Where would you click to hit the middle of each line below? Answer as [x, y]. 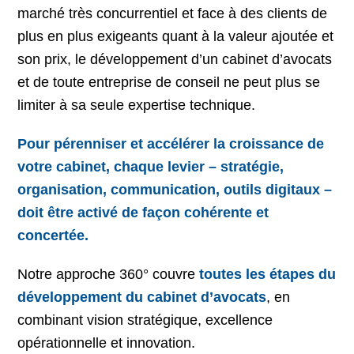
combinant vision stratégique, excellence [145, 320]
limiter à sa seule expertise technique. [137, 105]
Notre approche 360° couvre [109, 274]
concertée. [53, 235]
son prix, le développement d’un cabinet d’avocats [175, 59]
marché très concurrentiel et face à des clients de [173, 13]
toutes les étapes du [268, 274]
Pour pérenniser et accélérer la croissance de [171, 144]
